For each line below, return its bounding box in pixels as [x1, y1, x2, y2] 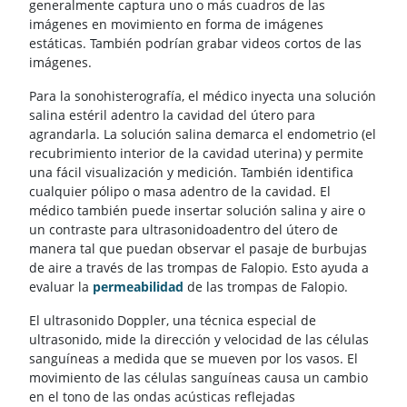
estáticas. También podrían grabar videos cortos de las [29, 34, 362, 52]
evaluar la [29, 277, 93, 295]
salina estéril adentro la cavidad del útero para [29, 105, 315, 124]
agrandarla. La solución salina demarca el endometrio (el [29, 124, 376, 143]
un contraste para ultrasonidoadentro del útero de [29, 220, 338, 238]
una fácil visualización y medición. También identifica [29, 163, 353, 181]
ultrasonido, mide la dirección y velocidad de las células [29, 330, 369, 348]
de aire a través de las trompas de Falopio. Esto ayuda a [29, 258, 369, 276]
